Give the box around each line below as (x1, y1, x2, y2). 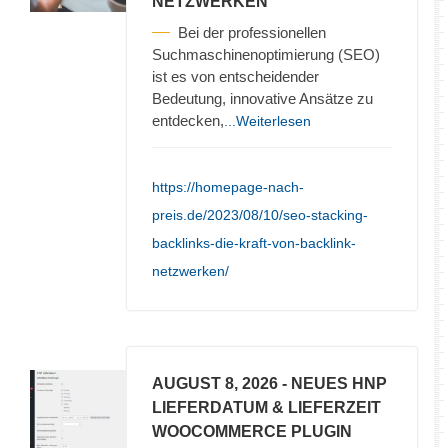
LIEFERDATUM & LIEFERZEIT (152, 398, 381, 416)
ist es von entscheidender (152, 67, 319, 85)
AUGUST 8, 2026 (152, 374, 278, 392)
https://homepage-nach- (152, 178, 304, 195)
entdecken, (152, 111, 224, 129)
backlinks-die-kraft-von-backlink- (152, 234, 356, 251)
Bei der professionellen (178, 23, 326, 41)
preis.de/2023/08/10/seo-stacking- (152, 206, 368, 223)
